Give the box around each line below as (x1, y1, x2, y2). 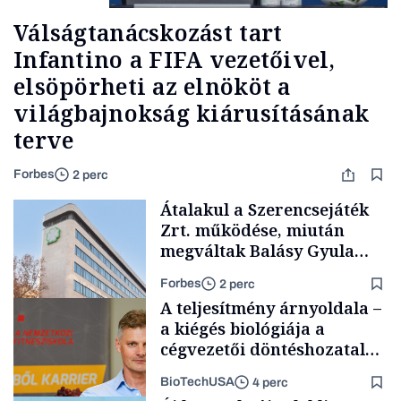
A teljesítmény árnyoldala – (160, 297, 381, 320)
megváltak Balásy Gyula (160, 240, 354, 262)
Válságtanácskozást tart (13, 17, 283, 48)
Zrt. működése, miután (160, 219, 345, 242)
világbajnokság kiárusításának (13, 98, 370, 129)
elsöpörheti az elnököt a (13, 71, 291, 102)
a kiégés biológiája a (160, 318, 325, 340)
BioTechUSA (160, 375, 235, 389)
